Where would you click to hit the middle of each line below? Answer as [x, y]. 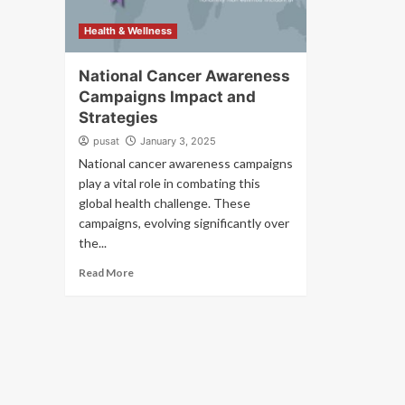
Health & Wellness [128, 31]
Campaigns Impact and [167, 97]
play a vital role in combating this [170, 183]
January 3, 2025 [178, 141]
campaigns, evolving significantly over [184, 223]
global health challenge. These [165, 203]
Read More [106, 273]
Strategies [118, 118]
